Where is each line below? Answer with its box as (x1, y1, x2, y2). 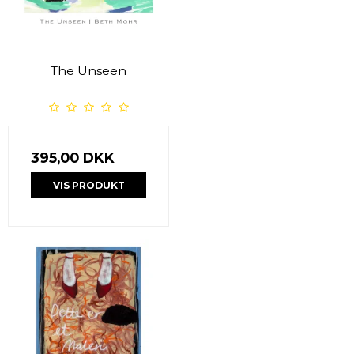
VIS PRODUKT (52, 179, 125, 191)
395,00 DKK (31, 149, 115, 167)
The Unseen (51, 63, 126, 79)
